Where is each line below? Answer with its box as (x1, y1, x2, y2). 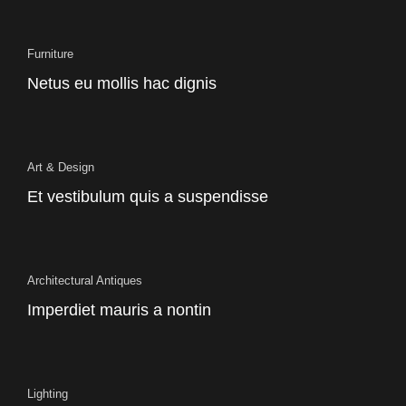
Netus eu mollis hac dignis (27, 74, 217, 92)
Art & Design (27, 160, 94, 174)
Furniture (27, 47, 73, 61)
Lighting (27, 387, 68, 401)
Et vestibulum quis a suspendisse (27, 188, 268, 206)
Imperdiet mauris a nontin (27, 301, 211, 319)
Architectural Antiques (27, 274, 142, 287)
